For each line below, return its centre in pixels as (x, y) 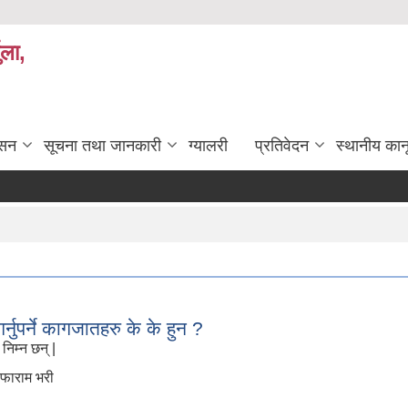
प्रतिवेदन (282, 146)
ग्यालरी (208, 146)
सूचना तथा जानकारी (102, 146)
